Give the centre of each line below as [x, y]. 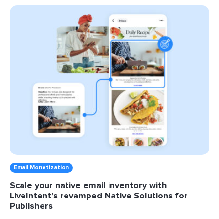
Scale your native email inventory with [88, 185]
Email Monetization [41, 167]
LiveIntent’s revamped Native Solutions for [99, 196]
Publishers [31, 206]
